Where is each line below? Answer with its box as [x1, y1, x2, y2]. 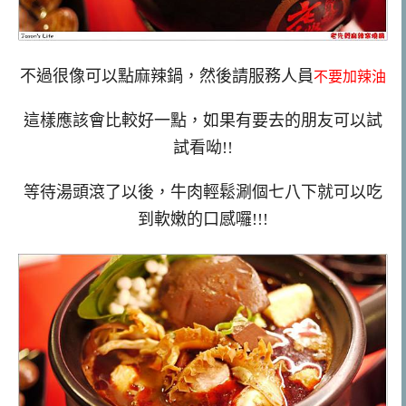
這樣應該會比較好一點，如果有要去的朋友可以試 [24, 111, 382, 130]
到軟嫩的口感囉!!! [138, 209, 268, 228]
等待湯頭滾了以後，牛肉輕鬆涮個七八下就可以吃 [24, 182, 382, 201]
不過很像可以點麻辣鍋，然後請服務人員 [20, 67, 314, 86]
